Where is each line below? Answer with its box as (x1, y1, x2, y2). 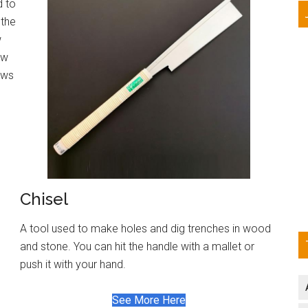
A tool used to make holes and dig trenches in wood (20, 221, 271, 235)
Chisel (20, 188, 68, 209)
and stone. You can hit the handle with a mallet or (20, 239, 254, 253)
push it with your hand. (20, 257, 126, 271)
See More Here (112, 293, 186, 307)
